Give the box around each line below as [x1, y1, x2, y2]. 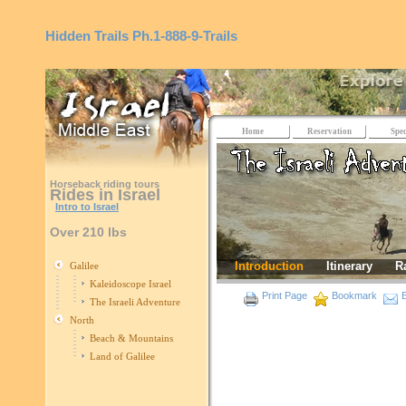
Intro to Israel [55, 201, 119, 212]
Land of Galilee [90, 351, 155, 362]
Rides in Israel [50, 186, 160, 204]
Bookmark [332, 290, 377, 301]
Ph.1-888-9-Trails [132, 28, 237, 43]
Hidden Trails [45, 28, 129, 43]
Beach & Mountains [90, 333, 173, 343]
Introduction [235, 259, 304, 273]
